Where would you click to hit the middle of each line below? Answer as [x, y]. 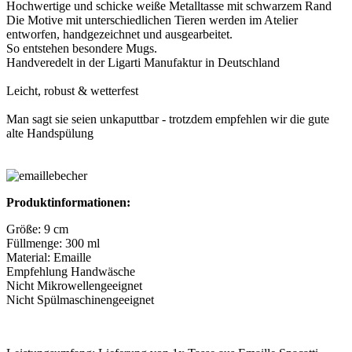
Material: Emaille [49, 257]
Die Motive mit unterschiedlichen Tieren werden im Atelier [152, 20]
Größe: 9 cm [37, 229]
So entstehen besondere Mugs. [82, 48]
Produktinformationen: [68, 202]
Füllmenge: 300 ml [53, 243]
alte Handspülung [50, 133]
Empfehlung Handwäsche [71, 271]
